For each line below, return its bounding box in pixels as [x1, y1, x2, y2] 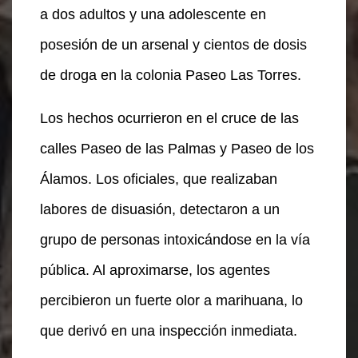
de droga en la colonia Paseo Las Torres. [40, 66, 301, 83]
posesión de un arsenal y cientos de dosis [40, 36, 307, 53]
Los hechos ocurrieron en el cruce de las [40, 109, 299, 126]
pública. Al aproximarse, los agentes [40, 261, 270, 278]
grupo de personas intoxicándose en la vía [40, 231, 310, 248]
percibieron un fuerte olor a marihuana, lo [40, 292, 303, 308]
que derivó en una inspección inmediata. [40, 322, 297, 339]
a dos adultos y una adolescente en [40, 6, 266, 22]
